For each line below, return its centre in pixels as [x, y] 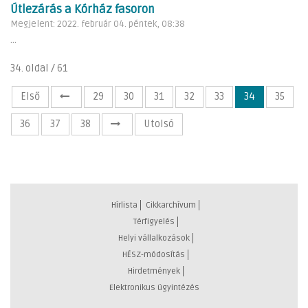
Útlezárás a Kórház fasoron [82, 9]
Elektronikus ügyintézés [154, 287]
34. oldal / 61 [39, 68]
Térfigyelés [154, 221]
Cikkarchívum [171, 205]
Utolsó [159, 124]
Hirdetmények [154, 271]
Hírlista [124, 205]
